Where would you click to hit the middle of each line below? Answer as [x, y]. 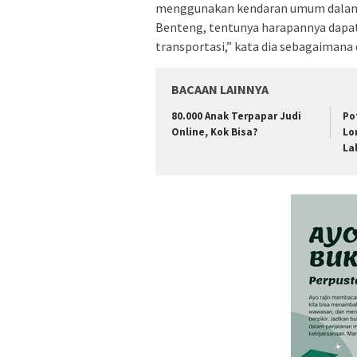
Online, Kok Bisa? [215, 131]
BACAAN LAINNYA [220, 89]
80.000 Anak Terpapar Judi [236, 116]
